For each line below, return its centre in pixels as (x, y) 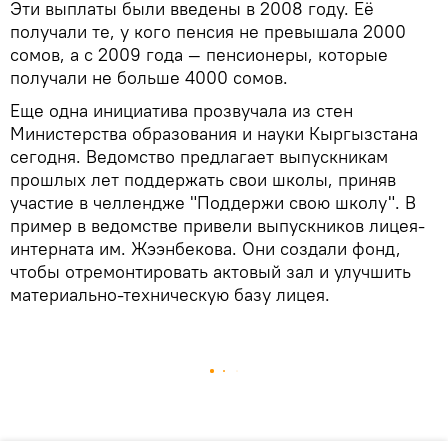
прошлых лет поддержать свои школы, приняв (203, 179)
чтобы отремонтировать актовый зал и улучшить (210, 271)
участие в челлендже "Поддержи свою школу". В (213, 202)
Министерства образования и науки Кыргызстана (214, 133)
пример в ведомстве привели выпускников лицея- (217, 225)
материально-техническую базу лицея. (170, 294)
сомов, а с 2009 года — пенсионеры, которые (199, 54)
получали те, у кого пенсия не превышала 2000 (208, 31)
